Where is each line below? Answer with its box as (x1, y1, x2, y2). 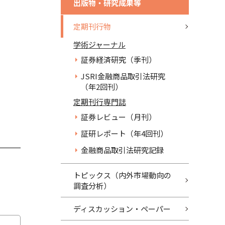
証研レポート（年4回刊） (81, 128, 168, 139)
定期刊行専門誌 (73, 96, 126, 107)
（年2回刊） (81, 81, 123, 92)
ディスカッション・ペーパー (73, 203, 171, 214)
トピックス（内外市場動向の (73, 170, 171, 180)
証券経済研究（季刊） (81, 54, 156, 65)
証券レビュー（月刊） (81, 111, 156, 122)
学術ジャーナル (73, 39, 126, 50)
